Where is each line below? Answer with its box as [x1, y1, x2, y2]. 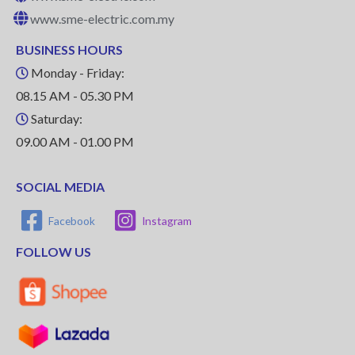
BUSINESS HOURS [16, 42, 123, 58]
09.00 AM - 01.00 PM [16, 134, 134, 150]
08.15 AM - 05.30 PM [16, 88, 134, 104]
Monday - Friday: [29, 65, 124, 81]
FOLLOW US [16, 244, 91, 260]
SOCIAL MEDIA [16, 179, 105, 195]
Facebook [48, 213, 96, 227]
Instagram [142, 213, 193, 227]
